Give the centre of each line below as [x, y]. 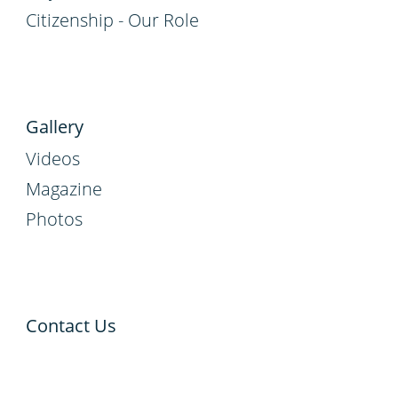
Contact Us [71, 325]
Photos [54, 219]
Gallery [55, 126]
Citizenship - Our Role [112, 20]
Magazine [64, 188]
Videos [53, 158]
